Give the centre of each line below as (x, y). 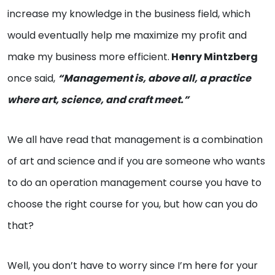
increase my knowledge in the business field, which (129, 14)
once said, (33, 79)
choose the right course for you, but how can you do (133, 204)
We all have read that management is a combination (135, 140)
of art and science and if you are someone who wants (136, 161)
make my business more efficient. (88, 57)
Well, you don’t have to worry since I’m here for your (133, 266)
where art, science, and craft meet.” (98, 100)
